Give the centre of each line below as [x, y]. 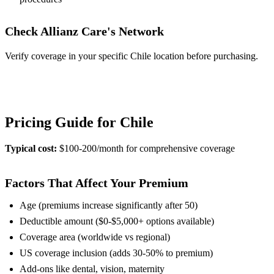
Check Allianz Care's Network [84, 31]
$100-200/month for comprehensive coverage [146, 149]
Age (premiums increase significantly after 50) [109, 206]
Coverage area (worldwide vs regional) [95, 237]
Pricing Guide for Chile [79, 123]
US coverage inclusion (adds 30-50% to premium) [116, 253]
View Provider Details [48, 80]
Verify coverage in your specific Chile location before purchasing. [131, 56]
